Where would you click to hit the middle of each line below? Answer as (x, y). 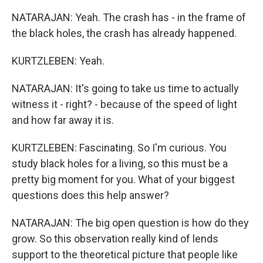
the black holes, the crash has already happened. (124, 33)
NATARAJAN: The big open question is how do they (130, 222)
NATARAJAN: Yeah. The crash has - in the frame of (129, 17)
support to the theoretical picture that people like (125, 254)
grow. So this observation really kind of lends (115, 238)
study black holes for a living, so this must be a (120, 163)
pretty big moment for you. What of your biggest (123, 179)
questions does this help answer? (90, 195)
